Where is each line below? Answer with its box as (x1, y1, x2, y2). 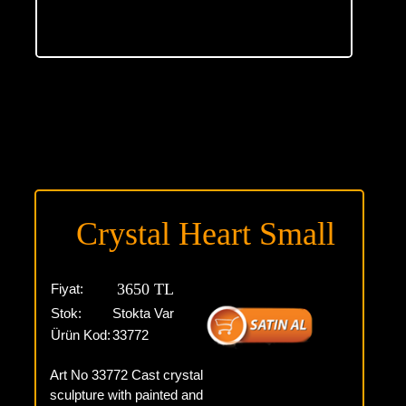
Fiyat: (50, 281, 83, 296)
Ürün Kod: (50, 327, 111, 343)
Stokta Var (111, 305, 174, 321)
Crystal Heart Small (76, 216, 336, 252)
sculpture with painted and (49, 387, 203, 402)
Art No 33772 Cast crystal (49, 367, 203, 382)
